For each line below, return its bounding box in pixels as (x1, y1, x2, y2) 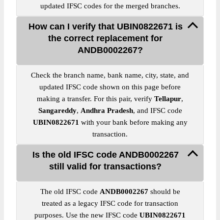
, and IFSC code (133, 107, 182, 114)
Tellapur (154, 95, 181, 103)
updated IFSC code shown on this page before (39, 83, 181, 91)
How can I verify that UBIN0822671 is (28, 22, 183, 31)
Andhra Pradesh (80, 107, 133, 114)
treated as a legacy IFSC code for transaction (42, 199, 178, 207)
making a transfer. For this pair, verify (37, 95, 154, 103)
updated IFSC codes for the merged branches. (40, 2, 180, 10)
